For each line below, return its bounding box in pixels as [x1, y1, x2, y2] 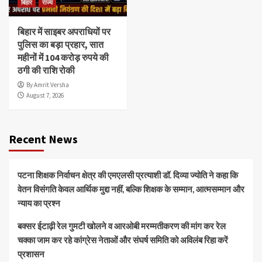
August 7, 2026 [26, 91, 64, 99]
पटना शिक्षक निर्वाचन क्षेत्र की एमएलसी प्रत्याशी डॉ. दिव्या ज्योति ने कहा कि [18, 169, 238, 180]
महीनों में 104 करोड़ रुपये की [18, 51, 109, 63]
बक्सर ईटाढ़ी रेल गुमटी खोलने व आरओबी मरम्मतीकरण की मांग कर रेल [18, 220, 226, 231]
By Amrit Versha [26, 80, 69, 89]
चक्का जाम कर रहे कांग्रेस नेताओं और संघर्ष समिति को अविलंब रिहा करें [18, 234, 228, 245]
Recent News [9, 131, 78, 146]
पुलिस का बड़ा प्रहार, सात [18, 38, 104, 50]
